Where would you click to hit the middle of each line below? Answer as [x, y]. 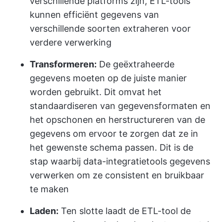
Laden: [44, 211]
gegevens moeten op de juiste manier [108, 78]
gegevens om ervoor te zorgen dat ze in [114, 134]
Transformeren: [63, 64]
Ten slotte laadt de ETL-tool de [125, 211]
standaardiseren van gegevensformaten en [120, 106]
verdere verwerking [71, 42]
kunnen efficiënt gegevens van [94, 15]
